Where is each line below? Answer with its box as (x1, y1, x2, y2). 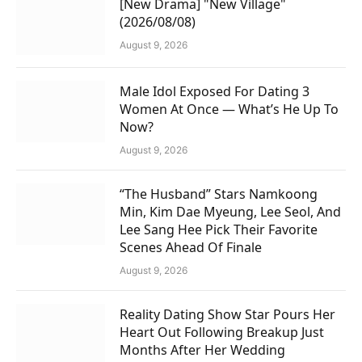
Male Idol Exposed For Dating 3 (120, 82, 309, 100)
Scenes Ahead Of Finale (120, 238, 262, 256)
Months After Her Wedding (120, 340, 285, 359)
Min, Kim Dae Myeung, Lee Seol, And (120, 202, 341, 221)
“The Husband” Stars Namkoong (120, 184, 318, 203)
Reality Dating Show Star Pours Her (120, 305, 335, 323)
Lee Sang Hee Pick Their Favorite (120, 220, 318, 238)
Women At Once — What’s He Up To (120, 99, 339, 118)
